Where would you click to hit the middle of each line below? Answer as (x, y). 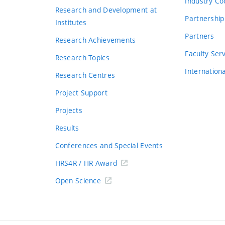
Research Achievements (95, 40)
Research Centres (85, 75)
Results (67, 128)
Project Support (81, 93)
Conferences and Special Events (109, 145)
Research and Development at (106, 10)
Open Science (78, 181)
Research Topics (82, 58)
